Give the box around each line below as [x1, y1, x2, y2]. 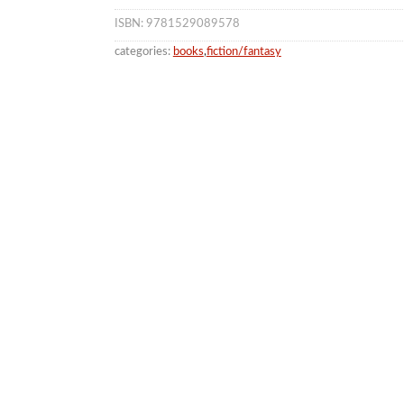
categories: [114, 46, 170, 58]
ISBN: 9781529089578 [114, 18, 240, 31]
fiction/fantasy [206, 46, 281, 58]
